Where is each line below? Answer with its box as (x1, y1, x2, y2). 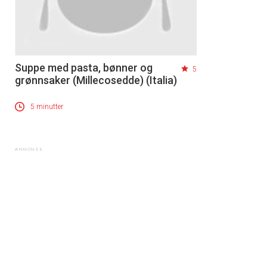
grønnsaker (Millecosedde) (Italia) (15, 74, 177, 87)
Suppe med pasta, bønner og (15, 61, 153, 74)
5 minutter (30, 103, 63, 111)
